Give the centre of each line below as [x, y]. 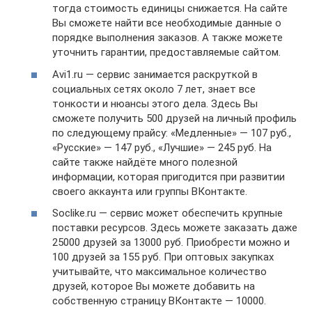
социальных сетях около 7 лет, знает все [154, 89]
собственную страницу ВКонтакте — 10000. [159, 301]
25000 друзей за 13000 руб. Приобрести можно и [171, 242]
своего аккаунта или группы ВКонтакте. [150, 191]
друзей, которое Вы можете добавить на [154, 286]
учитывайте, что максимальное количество [159, 272]
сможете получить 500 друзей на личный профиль [174, 118]
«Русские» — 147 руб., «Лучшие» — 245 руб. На [162, 147]
